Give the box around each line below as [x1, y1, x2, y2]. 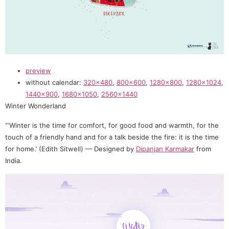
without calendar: [26, 78, 83, 87]
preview [26, 66, 51, 75]
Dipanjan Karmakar [136, 144, 194, 153]
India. [5, 156, 22, 165]
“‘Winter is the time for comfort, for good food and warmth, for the [5, 121, 219, 129]
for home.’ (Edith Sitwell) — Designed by [5, 144, 136, 153]
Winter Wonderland [5, 102, 66, 110]
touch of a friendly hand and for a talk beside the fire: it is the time [5, 132, 219, 141]
